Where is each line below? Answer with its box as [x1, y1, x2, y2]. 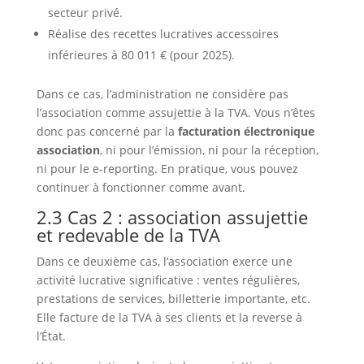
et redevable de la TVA [36, 223, 220, 248]
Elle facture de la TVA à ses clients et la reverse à [36, 310, 302, 326]
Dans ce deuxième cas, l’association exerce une [36, 253, 292, 270]
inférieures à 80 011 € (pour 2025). [47, 47, 235, 63]
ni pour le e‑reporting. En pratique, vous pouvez [36, 161, 298, 177]
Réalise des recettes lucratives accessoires [47, 26, 279, 42]
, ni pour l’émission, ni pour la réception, [99, 142, 318, 158]
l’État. [36, 328, 66, 344]
